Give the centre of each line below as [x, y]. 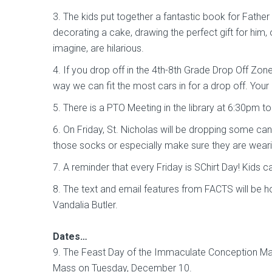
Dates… [70, 237]
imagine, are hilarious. [100, 49]
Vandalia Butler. [85, 205]
